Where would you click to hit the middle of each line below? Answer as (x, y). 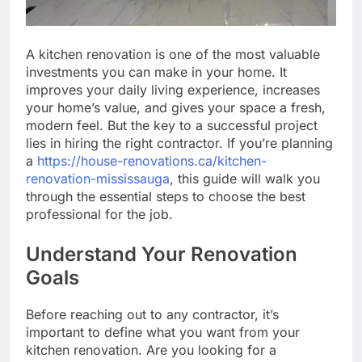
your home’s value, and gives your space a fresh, (176, 107)
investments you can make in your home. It (156, 72)
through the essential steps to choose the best (166, 196)
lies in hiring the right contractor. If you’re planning (179, 143)
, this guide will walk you (245, 178)
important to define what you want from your (163, 332)
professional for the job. (99, 214)
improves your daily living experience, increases (173, 89)
